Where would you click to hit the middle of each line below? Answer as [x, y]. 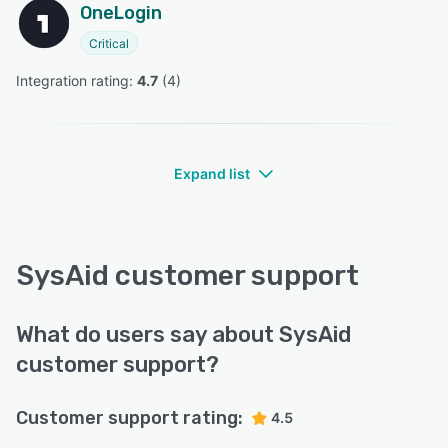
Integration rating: [76, 80]
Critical [109, 43]
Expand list [212, 173]
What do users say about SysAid [183, 334]
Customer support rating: [129, 417]
